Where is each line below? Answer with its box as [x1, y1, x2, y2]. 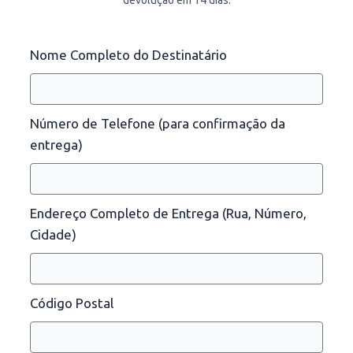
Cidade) [30, 227, 76, 243]
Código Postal [30, 295, 113, 311]
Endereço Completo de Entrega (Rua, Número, [30, 206, 307, 221]
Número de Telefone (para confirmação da [30, 116, 285, 132]
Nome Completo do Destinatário [30, 47, 227, 63]
